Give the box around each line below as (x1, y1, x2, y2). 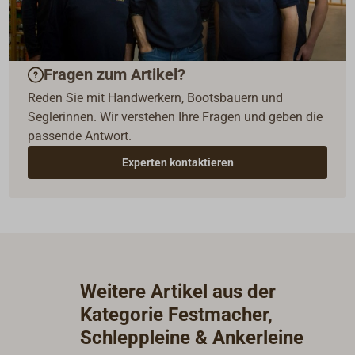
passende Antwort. (28, 128, 132, 143)
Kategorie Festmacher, (80, 303, 273, 326)
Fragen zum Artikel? (44, 65, 186, 85)
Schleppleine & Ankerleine (80, 326, 304, 349)
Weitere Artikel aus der (80, 280, 277, 303)
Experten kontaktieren (121, 155, 234, 169)
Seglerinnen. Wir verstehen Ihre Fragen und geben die (28, 109, 323, 124)
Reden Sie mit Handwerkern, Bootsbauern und (28, 90, 284, 105)
